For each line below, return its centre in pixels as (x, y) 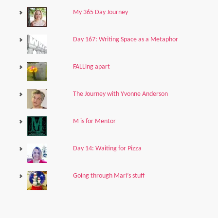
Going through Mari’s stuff (109, 176)
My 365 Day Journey (100, 12)
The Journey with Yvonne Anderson (120, 94)
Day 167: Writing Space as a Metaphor (125, 40)
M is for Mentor (94, 121)
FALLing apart (91, 67)
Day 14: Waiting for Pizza (107, 149)
